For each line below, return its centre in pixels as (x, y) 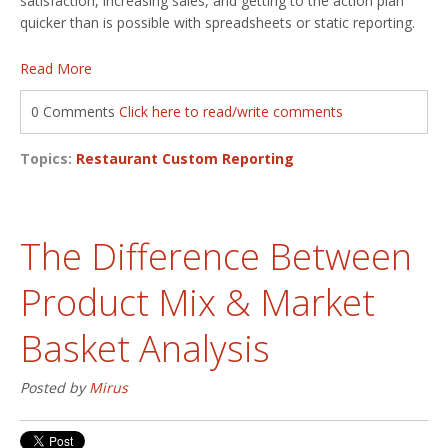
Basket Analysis (145, 348)
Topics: (48, 158)
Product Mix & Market (197, 302)
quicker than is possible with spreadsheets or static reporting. (217, 22)
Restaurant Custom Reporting (185, 158)
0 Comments (75, 111)
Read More (56, 68)
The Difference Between (216, 256)
